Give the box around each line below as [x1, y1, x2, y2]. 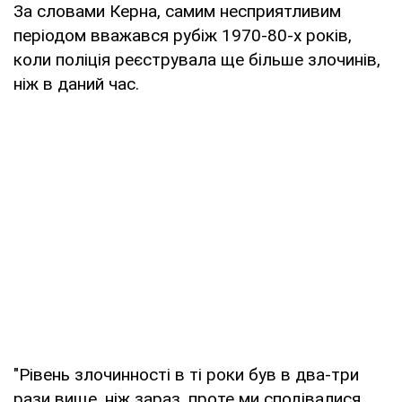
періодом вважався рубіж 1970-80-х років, [13, 24, 352, 46]
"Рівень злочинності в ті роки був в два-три [13, 363, 359, 385]
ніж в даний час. [13, 73, 139, 94]
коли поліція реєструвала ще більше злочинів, [13, 48, 380, 70]
